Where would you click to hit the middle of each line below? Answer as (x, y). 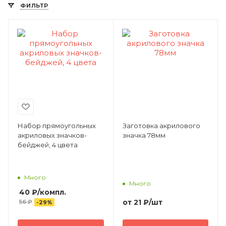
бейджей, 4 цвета (48, 145)
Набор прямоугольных (57, 125)
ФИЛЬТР (34, 6)
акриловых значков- (52, 135)
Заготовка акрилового (161, 125)
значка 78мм (144, 135)
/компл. (52, 192)
